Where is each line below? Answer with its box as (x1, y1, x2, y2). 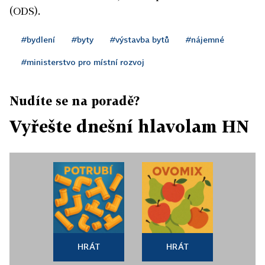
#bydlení (21, 34, 55, 44)
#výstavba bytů (110, 34, 169, 44)
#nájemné (186, 34, 224, 44)
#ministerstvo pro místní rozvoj (21, 56, 144, 67)
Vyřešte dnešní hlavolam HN (9, 116, 249, 136)
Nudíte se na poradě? (9, 93, 140, 108)
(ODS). (9, 4, 40, 17)
